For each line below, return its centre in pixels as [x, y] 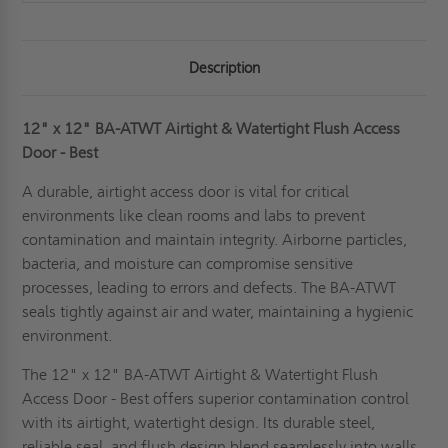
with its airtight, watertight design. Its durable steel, [199, 422]
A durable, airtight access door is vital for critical [186, 191]
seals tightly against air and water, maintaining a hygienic [218, 311]
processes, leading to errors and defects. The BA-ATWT [209, 287]
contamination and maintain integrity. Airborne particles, [215, 239]
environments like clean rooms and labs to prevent [194, 215]
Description [224, 67]
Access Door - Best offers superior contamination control [216, 398]
